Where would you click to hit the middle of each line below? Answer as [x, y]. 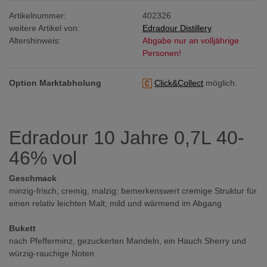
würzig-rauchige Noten [52, 253]
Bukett [22, 228]
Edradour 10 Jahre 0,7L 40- [127, 137]
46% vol [43, 158]
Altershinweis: [35, 40]
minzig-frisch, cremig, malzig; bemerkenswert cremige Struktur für [133, 190]
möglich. [220, 83]
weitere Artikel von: [44, 28]
